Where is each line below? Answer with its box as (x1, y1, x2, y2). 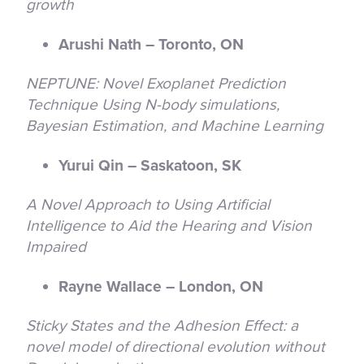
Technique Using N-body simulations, (26, 94, 279, 114)
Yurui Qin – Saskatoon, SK (58, 155, 241, 175)
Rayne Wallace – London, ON (58, 276, 263, 296)
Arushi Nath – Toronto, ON (58, 34, 244, 54)
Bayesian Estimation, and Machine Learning (26, 115, 323, 135)
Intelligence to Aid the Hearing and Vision (26, 215, 312, 235)
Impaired (26, 236, 86, 256)
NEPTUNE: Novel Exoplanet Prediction (26, 73, 286, 93)
